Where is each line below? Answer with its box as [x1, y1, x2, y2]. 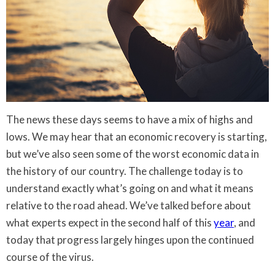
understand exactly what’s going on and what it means [6, 181, 254, 195]
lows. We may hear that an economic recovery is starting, [6, 130, 267, 143]
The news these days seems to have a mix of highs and [6, 112, 253, 126]
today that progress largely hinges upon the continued [6, 233, 254, 246]
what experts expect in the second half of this [6, 215, 214, 229]
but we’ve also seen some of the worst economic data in [6, 147, 259, 160]
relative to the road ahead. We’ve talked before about [6, 198, 251, 212]
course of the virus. [6, 250, 94, 263]
